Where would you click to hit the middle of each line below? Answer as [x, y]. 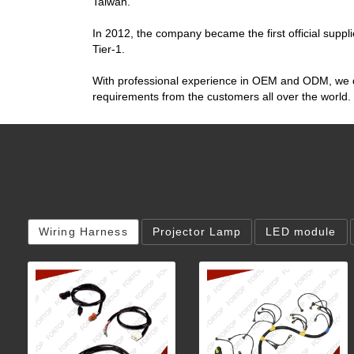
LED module [301, 231]
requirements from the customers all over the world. [222, 96]
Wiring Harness [83, 231]
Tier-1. [109, 49]
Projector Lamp [197, 231]
